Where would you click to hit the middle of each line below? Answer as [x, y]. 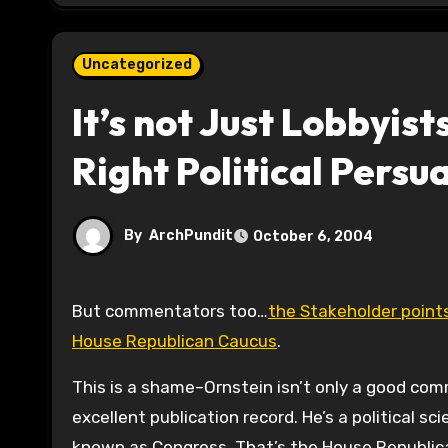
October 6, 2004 [313, 236]
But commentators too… [175, 311]
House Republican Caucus [174, 341]
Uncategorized [137, 65]
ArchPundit [191, 236]
